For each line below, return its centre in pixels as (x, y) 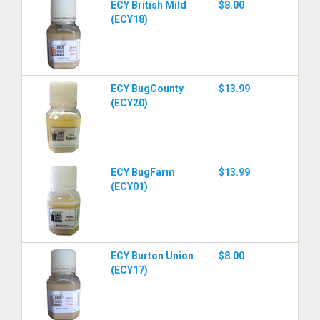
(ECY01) (129, 186)
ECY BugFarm (143, 172)
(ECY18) (129, 19)
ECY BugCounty (147, 89)
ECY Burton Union (152, 256)
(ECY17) (129, 270)
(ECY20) (129, 103)
